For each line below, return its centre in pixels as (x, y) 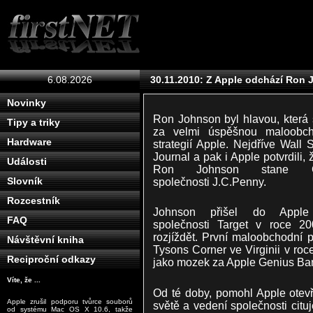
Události (27, 161)
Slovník (25, 181)
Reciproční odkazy (51, 259)
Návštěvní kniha (45, 240)
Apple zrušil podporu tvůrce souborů (70, 301)
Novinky (27, 103)
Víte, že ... (24, 280)
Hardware (29, 142)
